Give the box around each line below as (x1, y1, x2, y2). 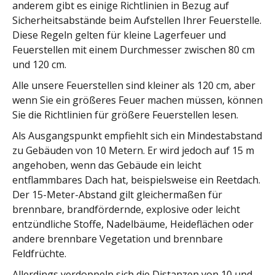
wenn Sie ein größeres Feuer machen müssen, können (12, 93, 263, 107)
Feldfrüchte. (12, 247, 66, 260)
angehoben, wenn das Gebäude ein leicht (12, 158, 201, 172)
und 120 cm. (12, 58, 66, 71)
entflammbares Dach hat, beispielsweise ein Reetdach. (12, 173, 260, 187)
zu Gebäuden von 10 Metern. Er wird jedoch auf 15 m (12, 144, 254, 157)
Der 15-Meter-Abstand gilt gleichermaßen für (12, 188, 222, 201)
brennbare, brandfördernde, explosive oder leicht (12, 203, 240, 216)
